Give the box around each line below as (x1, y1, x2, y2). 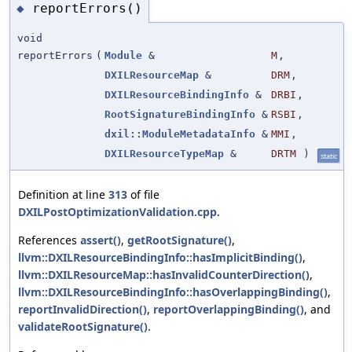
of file (127, 187, 159, 203)
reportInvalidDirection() (18, 302, 147, 317)
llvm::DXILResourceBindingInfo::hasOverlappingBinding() (18, 284, 328, 300)
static (321, 151, 337, 162)
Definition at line (18, 187, 108, 203)
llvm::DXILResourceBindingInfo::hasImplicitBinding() (18, 250, 302, 266)
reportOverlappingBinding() (153, 302, 304, 317)
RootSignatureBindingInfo (104, 108, 255, 121)
